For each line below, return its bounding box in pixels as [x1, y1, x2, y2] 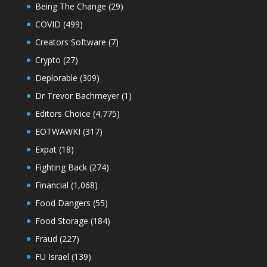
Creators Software [35, 36, 106, 48]
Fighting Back [35, 161, 87, 173]
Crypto [35, 54, 61, 66]
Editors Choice [35, 107, 91, 119]
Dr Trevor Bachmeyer [35, 89, 119, 101]
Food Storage [35, 215, 88, 226]
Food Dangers [35, 197, 91, 209]
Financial [35, 179, 69, 191]
